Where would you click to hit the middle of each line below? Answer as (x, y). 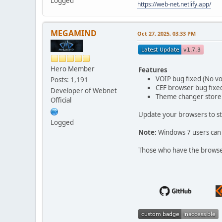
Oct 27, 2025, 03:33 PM (166, 33)
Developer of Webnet (84, 90)
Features (153, 70)
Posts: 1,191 (69, 80)
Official (61, 100)
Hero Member (73, 69)
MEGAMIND (74, 33)
